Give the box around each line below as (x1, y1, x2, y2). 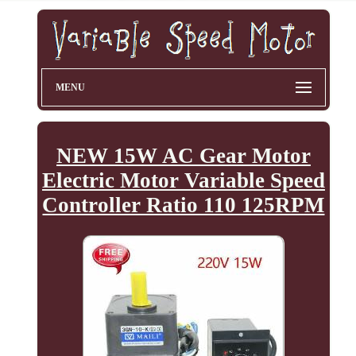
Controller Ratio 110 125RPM (42, 193, 325, 218)
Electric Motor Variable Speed (41, 168, 325, 193)
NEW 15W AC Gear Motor (56, 144, 311, 168)
